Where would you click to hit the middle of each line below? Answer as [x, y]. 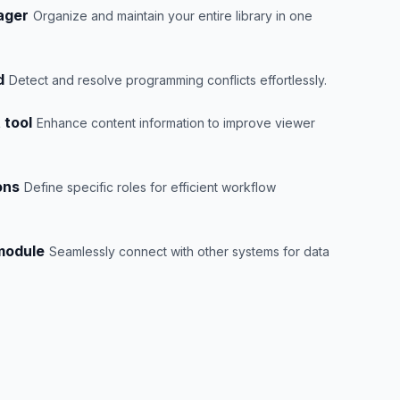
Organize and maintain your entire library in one [173, 16]
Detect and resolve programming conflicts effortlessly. [168, 80]
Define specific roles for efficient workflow [150, 187]
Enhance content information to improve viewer [176, 123]
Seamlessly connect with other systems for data [189, 251]
